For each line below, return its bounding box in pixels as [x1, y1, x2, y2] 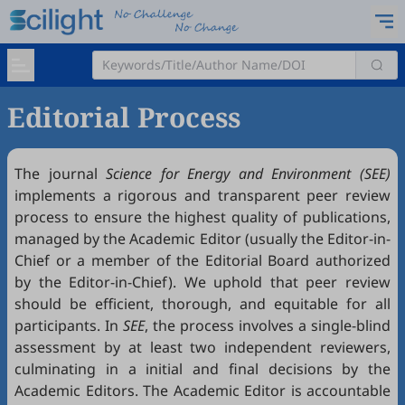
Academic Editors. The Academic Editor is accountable [14, 381, 391, 400]
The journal [14, 164, 107, 184]
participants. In [14, 316, 123, 335]
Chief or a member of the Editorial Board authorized [14, 250, 391, 270]
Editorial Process [7, 99, 240, 136]
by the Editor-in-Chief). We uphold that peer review [14, 272, 391, 292]
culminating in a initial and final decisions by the [14, 359, 391, 379]
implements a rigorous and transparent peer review [14, 185, 391, 205]
